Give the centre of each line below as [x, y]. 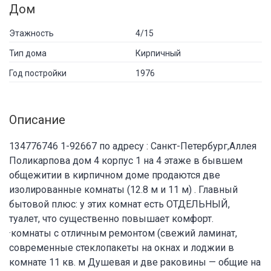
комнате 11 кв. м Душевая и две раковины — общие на [135, 262]
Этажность [31, 33]
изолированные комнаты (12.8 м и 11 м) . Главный [123, 189]
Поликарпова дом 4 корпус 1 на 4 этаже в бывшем [126, 160]
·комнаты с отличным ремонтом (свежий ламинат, [123, 233]
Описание [37, 119]
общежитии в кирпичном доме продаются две [115, 175]
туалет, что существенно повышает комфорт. [111, 218]
